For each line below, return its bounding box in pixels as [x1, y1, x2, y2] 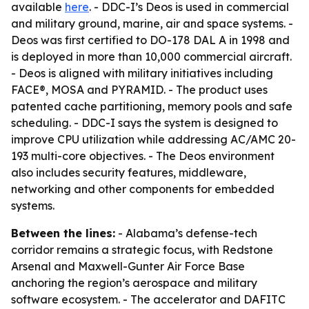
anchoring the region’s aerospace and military [11, 276, 257, 290]
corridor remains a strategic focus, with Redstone [11, 243, 273, 257]
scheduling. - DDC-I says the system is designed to [11, 116, 278, 130]
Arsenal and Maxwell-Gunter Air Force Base [11, 259, 245, 273]
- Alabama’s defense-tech [115, 226, 257, 240]
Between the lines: [11, 226, 115, 240]
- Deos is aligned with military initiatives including [11, 66, 273, 80]
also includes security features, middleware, [11, 166, 246, 179]
